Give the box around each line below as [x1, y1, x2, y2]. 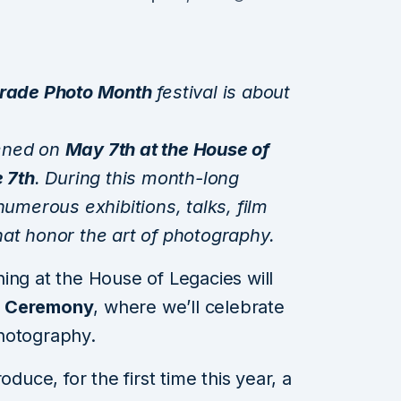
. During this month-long [34, 166, 240, 189]
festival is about [151, 81, 291, 103]
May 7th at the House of [64, 138, 270, 160]
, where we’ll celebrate [93, 295, 285, 318]
